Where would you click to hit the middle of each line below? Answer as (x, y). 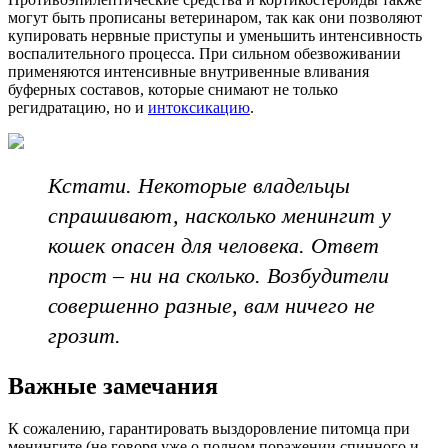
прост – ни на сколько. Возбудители (218, 276)
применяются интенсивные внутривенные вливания (188, 72)
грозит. (84, 336)
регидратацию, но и (78, 108)
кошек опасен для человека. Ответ (213, 246)
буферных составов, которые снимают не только (173, 90)
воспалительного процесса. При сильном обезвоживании (204, 54)
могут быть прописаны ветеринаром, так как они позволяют (215, 18)
